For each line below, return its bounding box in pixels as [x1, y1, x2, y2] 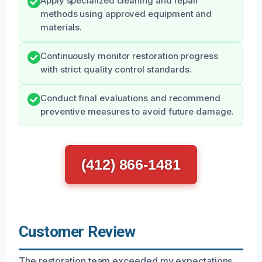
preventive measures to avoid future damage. [40, 106, 234, 117]
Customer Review [19, 222, 136, 240]
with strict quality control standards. [40, 64, 192, 75]
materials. [40, 22, 82, 33]
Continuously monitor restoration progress [40, 50, 218, 61]
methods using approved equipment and [40, 8, 212, 19]
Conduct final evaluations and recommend [40, 92, 220, 104]
